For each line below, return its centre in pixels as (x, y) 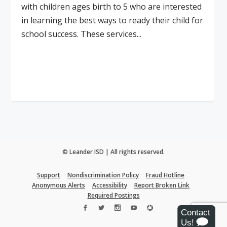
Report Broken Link (162, 185)
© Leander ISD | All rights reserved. (113, 152)
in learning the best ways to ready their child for (112, 20)
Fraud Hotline (165, 175)
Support (49, 175)
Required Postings (113, 195)
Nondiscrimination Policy (103, 175)
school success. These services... (82, 34)
